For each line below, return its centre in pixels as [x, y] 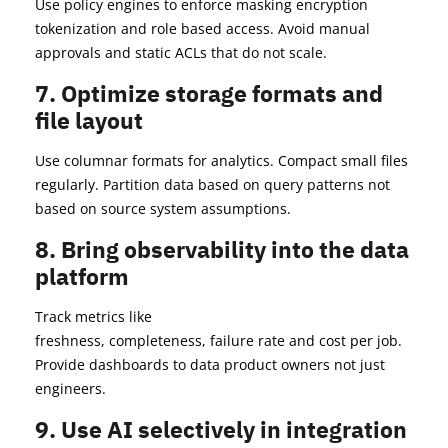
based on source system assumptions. [163, 209]
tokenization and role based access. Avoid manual [202, 29]
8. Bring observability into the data [222, 249]
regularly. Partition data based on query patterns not [212, 185]
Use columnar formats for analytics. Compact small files [221, 161]
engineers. [70, 389]
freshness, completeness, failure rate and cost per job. [218, 341]
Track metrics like [93, 317]
